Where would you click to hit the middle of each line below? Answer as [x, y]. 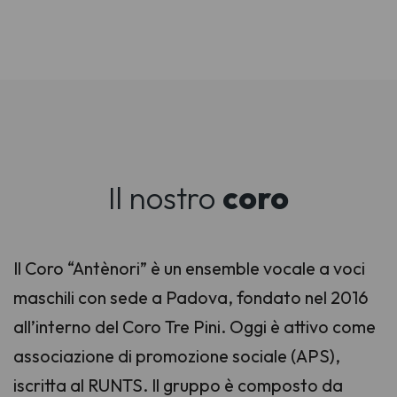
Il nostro [165, 197]
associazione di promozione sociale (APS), [177, 355]
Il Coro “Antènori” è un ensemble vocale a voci [189, 268]
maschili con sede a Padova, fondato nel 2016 [191, 297]
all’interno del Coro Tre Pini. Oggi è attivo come [195, 326]
